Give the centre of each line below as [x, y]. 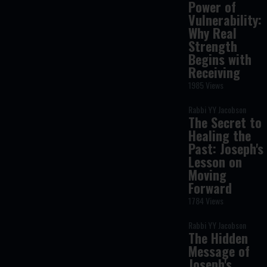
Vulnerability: [225, 20]
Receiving [215, 72]
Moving [208, 175]
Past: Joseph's [226, 148]
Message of [219, 251]
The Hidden [218, 238]
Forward [210, 188]
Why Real [213, 33]
